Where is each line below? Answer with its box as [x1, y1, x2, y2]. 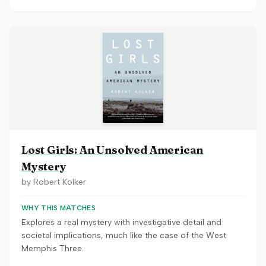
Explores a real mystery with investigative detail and [21, 217, 221, 227]
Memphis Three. [21, 243, 84, 254]
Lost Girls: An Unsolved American [21, 143, 204, 157]
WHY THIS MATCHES [21, 204, 96, 212]
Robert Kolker [33, 177, 86, 187]
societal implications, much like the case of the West [21, 230, 226, 240]
